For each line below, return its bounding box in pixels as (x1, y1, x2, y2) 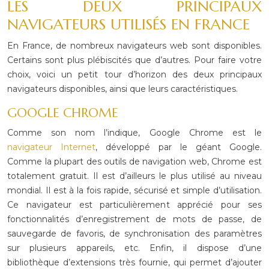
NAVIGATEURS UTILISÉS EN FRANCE (7, 15, 250, 34)
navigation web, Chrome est (139, 156, 262, 167)
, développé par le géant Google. (95, 142, 262, 153)
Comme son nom (7, 127, 95, 138)
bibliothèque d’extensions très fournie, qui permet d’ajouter (7, 257, 262, 268)
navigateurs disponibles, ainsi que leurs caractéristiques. (7, 83, 238, 94)
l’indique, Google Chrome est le (95, 127, 262, 138)
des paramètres (190, 228, 262, 239)
